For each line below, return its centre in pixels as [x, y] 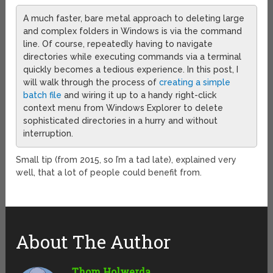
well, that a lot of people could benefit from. [109, 173]
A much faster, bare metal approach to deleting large [134, 19]
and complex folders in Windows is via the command [133, 31]
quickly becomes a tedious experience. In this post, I [131, 70]
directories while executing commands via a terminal [133, 57]
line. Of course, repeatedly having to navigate [118, 44]
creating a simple [195, 83]
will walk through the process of [91, 83]
